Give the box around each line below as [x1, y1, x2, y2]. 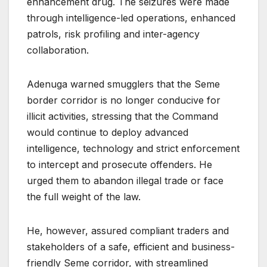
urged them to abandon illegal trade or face [27, 174, 223, 187]
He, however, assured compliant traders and [27, 224, 229, 237]
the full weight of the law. [27, 190, 141, 203]
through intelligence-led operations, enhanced [27, 11, 235, 24]
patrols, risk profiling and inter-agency [27, 27, 200, 40]
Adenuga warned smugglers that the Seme [27, 77, 220, 90]
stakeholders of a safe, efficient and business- [27, 240, 235, 253]
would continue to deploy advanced [27, 126, 188, 138]
